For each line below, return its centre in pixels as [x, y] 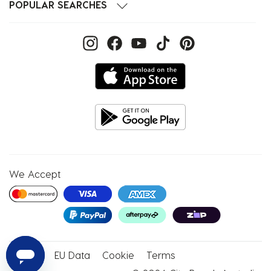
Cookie [118, 255]
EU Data [72, 255]
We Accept [35, 174]
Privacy [26, 255]
